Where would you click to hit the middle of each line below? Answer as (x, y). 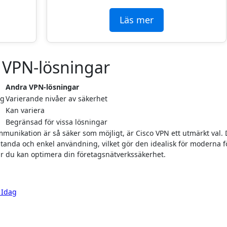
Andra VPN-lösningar (42, 87)
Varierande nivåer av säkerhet (56, 98)
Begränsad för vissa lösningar (56, 122)
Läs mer (136, 20)
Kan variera (25, 110)
